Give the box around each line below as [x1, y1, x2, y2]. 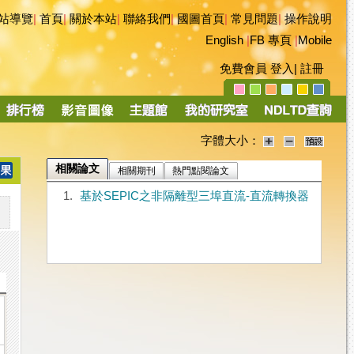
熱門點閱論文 [172, 165, 230, 177]
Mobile [298, 34, 332, 47]
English [205, 34, 243, 47]
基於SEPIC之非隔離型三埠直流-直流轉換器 [79, 190, 309, 203]
